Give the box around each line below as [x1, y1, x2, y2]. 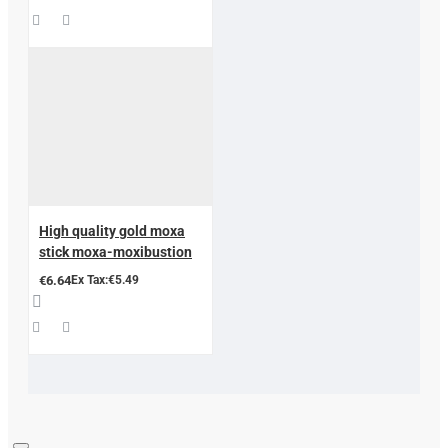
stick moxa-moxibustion [39, 243, 192, 260]
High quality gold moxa [39, 222, 185, 239]
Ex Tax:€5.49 [71, 272, 139, 287]
